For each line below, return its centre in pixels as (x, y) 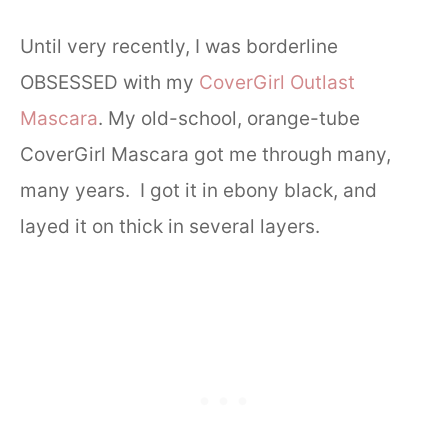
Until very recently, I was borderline (179, 46)
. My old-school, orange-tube (229, 118)
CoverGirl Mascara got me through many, (205, 154)
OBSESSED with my (109, 82)
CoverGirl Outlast (277, 82)
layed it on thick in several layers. (170, 226)
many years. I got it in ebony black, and (198, 190)
